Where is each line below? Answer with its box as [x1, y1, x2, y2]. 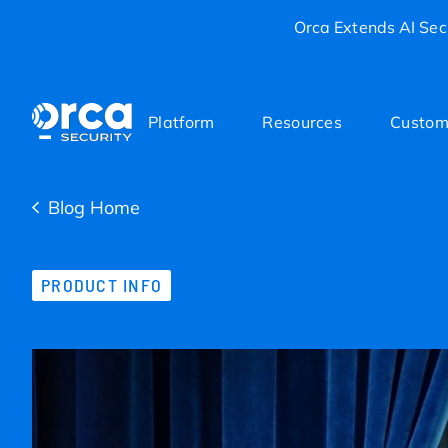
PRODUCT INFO [41, 274, 163, 297]
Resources [262, 112, 343, 132]
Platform [148, 112, 215, 132]
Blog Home [48, 196, 140, 220]
